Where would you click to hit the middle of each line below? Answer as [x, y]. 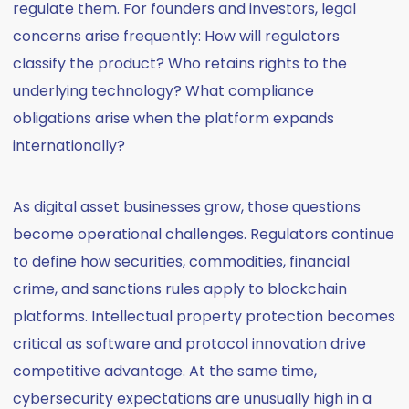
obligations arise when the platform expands [174, 118]
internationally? [69, 146]
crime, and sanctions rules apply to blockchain [180, 289]
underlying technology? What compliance [164, 91]
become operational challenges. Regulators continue [204, 234]
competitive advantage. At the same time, [165, 371]
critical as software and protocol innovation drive [190, 344]
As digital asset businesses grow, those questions [187, 207]
